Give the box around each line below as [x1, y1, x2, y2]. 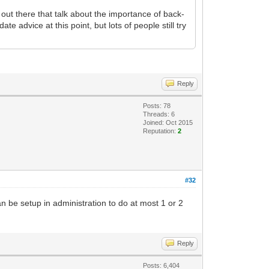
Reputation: [143, 127, 178, 134]
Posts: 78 [143, 101, 171, 109]
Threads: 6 [143, 110, 175, 118]
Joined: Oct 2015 [143, 118, 193, 126]
